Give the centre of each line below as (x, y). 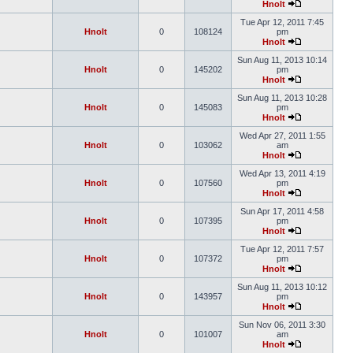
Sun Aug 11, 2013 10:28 (282, 98)
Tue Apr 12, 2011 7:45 (282, 22)
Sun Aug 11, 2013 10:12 (282, 287)
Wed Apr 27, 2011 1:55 (282, 136)
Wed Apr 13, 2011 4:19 (282, 173)
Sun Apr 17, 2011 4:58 (282, 211)
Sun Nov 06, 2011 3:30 (282, 325)
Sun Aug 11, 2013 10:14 (282, 60)
